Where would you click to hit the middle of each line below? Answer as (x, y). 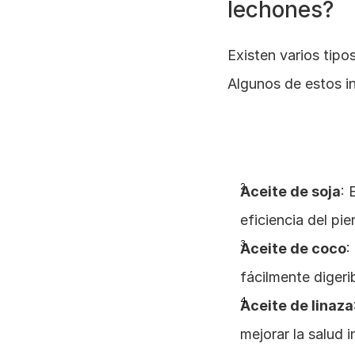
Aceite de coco (293, 248)
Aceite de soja (290, 191)
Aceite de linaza (297, 305)
